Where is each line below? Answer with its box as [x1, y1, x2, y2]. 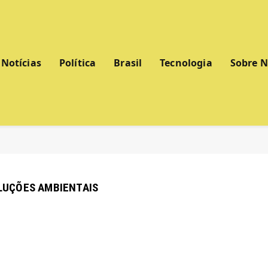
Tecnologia [160, 56, 212, 69]
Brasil [114, 56, 142, 69]
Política [59, 56, 96, 69]
